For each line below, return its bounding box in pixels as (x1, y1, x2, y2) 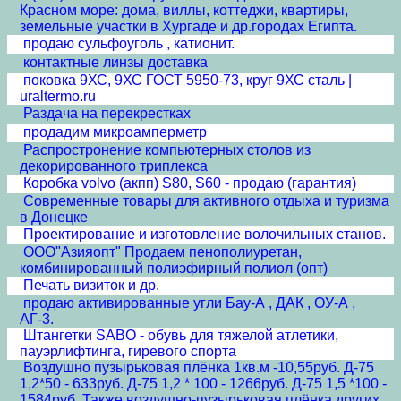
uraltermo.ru (20, 89, 96, 104)
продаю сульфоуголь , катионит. (23, 36, 235, 51)
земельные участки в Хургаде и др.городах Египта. (20, 19, 357, 34)
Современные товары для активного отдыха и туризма (23, 193, 389, 209)
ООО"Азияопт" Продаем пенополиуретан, (23, 244, 302, 260)
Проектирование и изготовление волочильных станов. (23, 226, 386, 242)
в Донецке (20, 209, 88, 225)
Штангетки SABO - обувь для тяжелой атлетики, (23, 328, 338, 343)
